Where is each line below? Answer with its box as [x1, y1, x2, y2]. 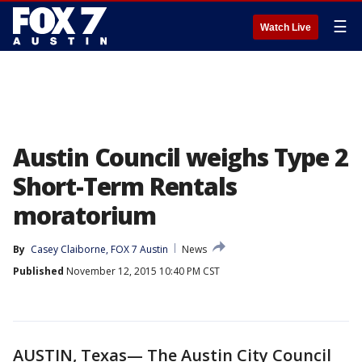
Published [13, 264, 64, 278]
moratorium [13, 199, 157, 232]
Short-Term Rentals [13, 170, 237, 203]
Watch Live [260, 22, 311, 33]
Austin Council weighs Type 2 [13, 141, 348, 174]
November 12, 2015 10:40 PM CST [64, 264, 220, 278]
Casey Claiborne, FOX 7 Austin [31, 242, 168, 256]
